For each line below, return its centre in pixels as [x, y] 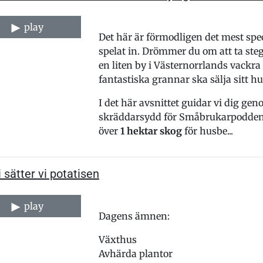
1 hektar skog [151, 131]
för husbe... [207, 131]
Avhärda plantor [135, 254]
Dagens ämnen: [134, 216]
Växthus [117, 240]
